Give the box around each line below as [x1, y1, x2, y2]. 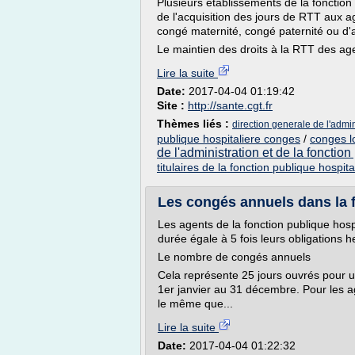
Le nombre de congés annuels [158, 250, 311, 263]
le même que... [158, 297, 233, 310]
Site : [157, 99, 188, 112]
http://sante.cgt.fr [188, 99, 273, 112]
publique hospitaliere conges [157, 132, 300, 145]
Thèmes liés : [157, 117, 232, 130]
